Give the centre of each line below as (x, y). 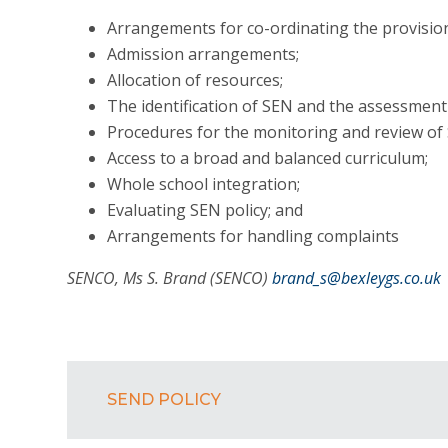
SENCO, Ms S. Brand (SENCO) (168, 278)
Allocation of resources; (195, 80)
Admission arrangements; (203, 54)
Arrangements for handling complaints (253, 236)
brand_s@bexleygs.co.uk (355, 278)
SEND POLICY (164, 400)
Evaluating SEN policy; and (205, 210)
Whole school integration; (204, 184)
